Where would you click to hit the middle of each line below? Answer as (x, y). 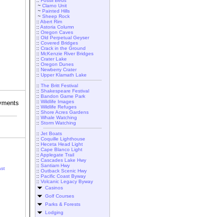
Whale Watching (59, 117)
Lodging (53, 212)
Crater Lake (54, 59)
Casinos (54, 188)
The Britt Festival (59, 85)
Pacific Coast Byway (63, 176)
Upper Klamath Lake (64, 75)
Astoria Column (57, 27)
